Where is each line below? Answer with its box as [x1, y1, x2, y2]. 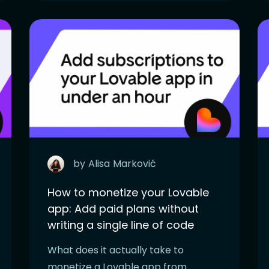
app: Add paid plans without [47, 201, 199, 216]
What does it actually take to [47, 243, 184, 257]
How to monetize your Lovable [47, 184, 209, 200]
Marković [113, 156, 156, 171]
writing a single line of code [47, 217, 194, 232]
